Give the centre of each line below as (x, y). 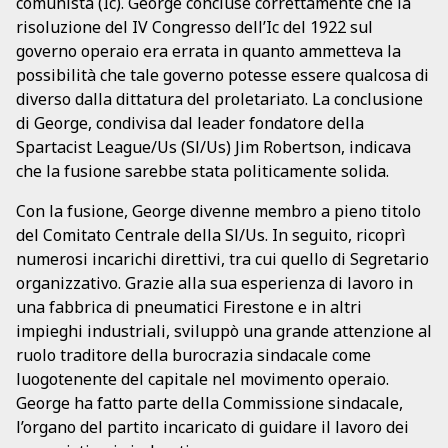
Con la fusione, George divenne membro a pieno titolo (218, 210)
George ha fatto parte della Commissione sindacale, (209, 402)
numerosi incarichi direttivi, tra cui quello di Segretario (222, 258)
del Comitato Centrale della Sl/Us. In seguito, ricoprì (211, 234)
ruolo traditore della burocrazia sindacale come (193, 354)
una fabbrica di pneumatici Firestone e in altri (189, 306)
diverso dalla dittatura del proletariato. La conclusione (219, 98)
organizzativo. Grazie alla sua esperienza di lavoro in (214, 282)
